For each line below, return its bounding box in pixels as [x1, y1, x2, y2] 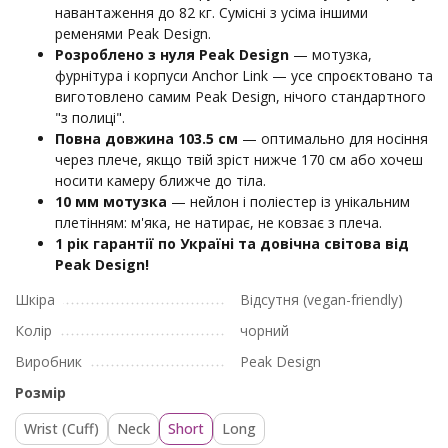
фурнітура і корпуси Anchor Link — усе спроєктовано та [55, 66, 433, 85]
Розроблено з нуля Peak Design [55, 45, 289, 64]
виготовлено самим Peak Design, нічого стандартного [55, 87, 426, 106]
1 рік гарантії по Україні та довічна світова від [55, 234, 409, 253]
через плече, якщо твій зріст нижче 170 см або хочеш [55, 150, 423, 169]
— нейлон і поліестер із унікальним [167, 192, 410, 211]
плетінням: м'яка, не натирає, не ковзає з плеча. [55, 213, 382, 232]
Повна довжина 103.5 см [55, 129, 238, 148]
